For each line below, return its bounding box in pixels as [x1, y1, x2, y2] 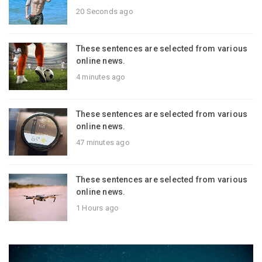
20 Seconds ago [76, 6, 133, 16]
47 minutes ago [76, 137, 130, 147]
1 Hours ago [76, 203, 119, 212]
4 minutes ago [76, 72, 126, 81]
